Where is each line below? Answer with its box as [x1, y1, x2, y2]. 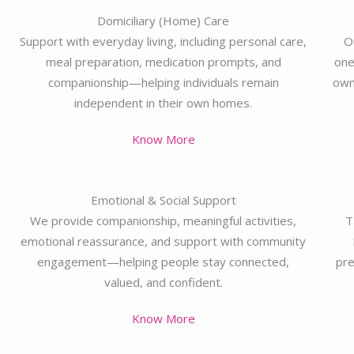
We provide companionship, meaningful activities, [30, 212, 297, 228]
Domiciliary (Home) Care [97, 12, 230, 28]
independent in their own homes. [74, 94, 253, 111]
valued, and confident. [104, 273, 223, 290]
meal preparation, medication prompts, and [45, 53, 281, 70]
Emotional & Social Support [90, 191, 236, 208]
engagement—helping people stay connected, [37, 253, 290, 269]
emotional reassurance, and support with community [21, 232, 307, 249]
